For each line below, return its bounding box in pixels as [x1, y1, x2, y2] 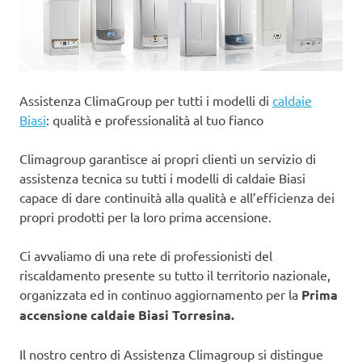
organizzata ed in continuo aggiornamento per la [19, 285, 301, 302]
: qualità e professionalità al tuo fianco [46, 111, 263, 128]
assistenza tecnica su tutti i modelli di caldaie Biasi [19, 169, 305, 186]
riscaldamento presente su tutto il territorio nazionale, [19, 266, 330, 283]
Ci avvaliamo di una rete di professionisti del [19, 246, 272, 263]
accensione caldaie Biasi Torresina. [19, 305, 234, 323]
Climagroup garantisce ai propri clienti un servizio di [19, 149, 316, 166]
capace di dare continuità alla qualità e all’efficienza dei [19, 188, 335, 205]
